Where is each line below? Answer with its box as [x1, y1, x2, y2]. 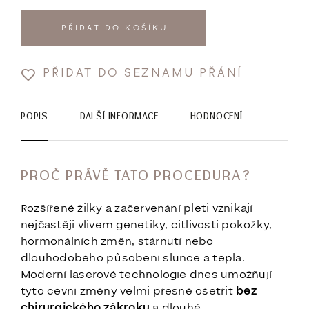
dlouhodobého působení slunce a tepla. [21, 250, 245, 267]
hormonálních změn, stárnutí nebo [21, 233, 214, 250]
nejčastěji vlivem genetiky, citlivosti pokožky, [21, 217, 272, 234]
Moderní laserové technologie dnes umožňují [21, 266, 272, 283]
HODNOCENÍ [190, 111, 243, 123]
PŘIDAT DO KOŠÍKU [61, 22, 168, 34]
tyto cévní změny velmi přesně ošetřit [21, 283, 237, 300]
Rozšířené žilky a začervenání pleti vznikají [21, 200, 253, 217]
